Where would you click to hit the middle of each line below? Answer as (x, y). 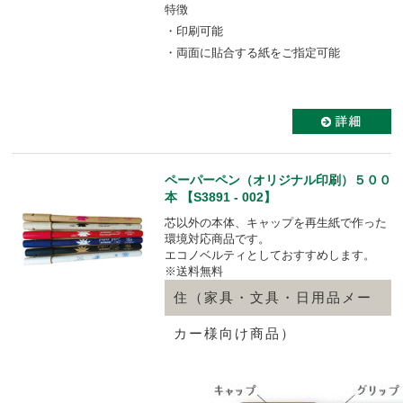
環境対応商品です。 (217, 238)
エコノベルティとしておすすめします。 (270, 255)
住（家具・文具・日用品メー (273, 297)
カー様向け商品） (235, 333)
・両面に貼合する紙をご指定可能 (252, 52)
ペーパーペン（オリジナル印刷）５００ (278, 179)
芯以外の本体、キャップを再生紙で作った (276, 222)
